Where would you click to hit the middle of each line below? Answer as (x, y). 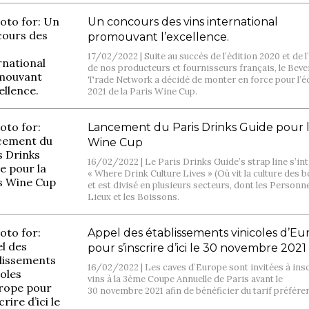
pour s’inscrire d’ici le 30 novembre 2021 (197, 248)
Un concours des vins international (183, 21)
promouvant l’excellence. (159, 37)
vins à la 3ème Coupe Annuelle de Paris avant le (186, 279)
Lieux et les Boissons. (134, 197)
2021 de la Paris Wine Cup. (143, 91)
